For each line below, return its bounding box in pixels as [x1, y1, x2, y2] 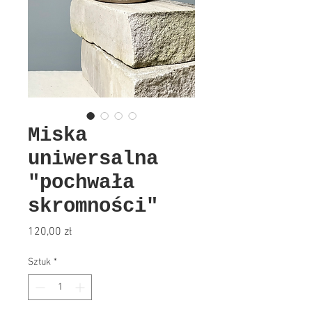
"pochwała [28, 171, 134, 194]
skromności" [28, 195, 158, 218]
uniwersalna [28, 148, 158, 171]
